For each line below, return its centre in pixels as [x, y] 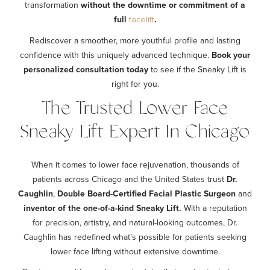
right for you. [135, 84]
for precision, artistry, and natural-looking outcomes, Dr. [135, 222]
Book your [231, 55]
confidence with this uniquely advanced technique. [116, 55]
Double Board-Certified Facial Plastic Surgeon [146, 193]
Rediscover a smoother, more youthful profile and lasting [135, 40]
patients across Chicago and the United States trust [130, 179]
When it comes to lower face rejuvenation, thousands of [135, 165]
